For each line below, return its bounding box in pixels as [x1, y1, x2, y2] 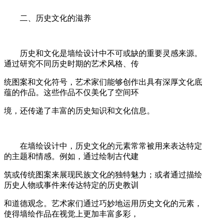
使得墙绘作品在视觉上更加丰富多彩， [4, 209, 139, 218]
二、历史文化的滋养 [4, 13, 91, 22]
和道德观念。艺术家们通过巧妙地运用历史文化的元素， [4, 199, 202, 208]
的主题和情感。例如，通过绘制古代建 [4, 152, 139, 161]
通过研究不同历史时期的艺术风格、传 [4, 59, 139, 68]
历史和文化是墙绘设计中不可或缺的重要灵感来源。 [4, 49, 202, 57]
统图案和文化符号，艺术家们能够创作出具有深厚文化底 [4, 77, 202, 86]
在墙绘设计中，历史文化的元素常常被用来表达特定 [4, 141, 202, 150]
